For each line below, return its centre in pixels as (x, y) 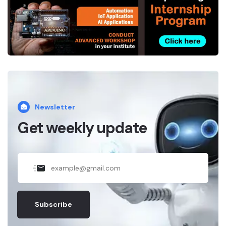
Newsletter (55, 107)
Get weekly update (82, 128)
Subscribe (53, 205)
